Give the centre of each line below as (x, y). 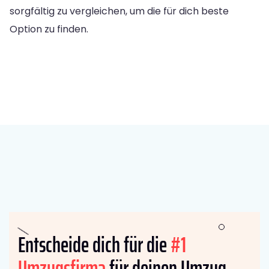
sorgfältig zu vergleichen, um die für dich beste (119, 11)
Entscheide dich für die (94, 244)
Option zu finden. (49, 29)
